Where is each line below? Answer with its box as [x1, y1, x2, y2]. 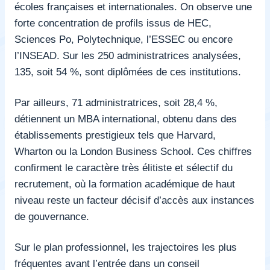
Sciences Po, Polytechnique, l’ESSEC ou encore [14, 33, 233, 45]
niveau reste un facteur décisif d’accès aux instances [14, 193, 254, 206]
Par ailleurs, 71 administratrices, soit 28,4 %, [14, 96, 218, 108]
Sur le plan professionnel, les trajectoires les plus [14, 240, 237, 253]
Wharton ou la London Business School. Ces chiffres [14, 145, 252, 157]
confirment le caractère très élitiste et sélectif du [14, 161, 233, 174]
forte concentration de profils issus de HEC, [14, 16, 212, 29]
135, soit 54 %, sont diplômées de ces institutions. [14, 65, 241, 78]
